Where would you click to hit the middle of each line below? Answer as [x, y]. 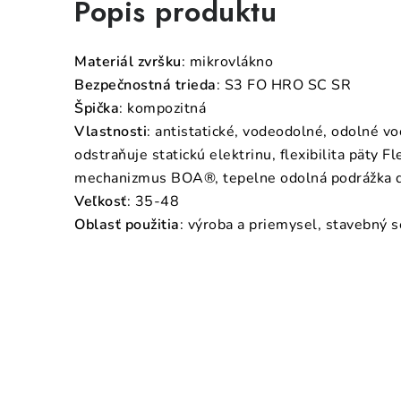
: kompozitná [162, 108]
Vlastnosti [111, 132]
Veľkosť [101, 201]
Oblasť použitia [127, 225]
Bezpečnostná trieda [145, 85]
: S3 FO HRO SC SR [283, 85]
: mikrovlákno [227, 62]
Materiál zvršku [128, 62]
